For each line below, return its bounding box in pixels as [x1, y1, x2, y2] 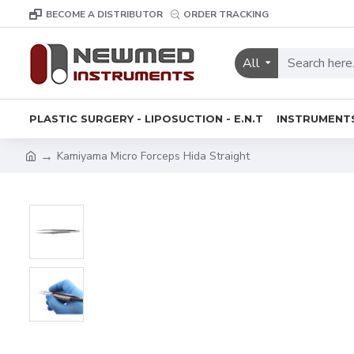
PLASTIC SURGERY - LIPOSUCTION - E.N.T [29, 111, 263, 125]
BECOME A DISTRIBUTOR [46, 7, 163, 21]
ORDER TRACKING [183, 7, 269, 21]
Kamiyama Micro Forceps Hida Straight [57, 148, 250, 164]
